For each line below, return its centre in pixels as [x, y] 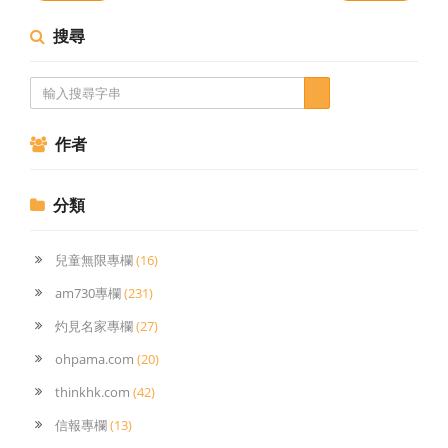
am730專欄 [89, 293]
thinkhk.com [94, 392]
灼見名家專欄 [95, 326]
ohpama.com [96, 359]
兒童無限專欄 [95, 260]
